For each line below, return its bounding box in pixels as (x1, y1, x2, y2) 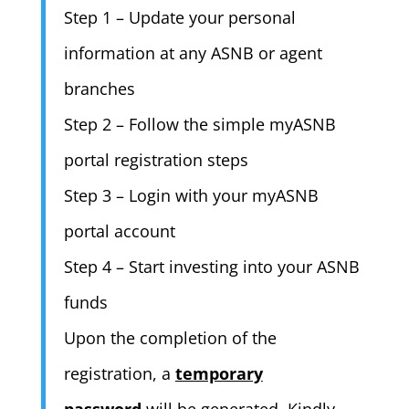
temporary (174, 362, 263, 384)
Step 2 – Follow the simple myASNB (63, 113, 336, 135)
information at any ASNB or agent (63, 42, 322, 64)
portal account (63, 220, 175, 242)
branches (63, 78, 135, 100)
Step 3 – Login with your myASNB (63, 184, 319, 206)
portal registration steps (63, 149, 248, 171)
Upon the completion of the (63, 327, 277, 349)
